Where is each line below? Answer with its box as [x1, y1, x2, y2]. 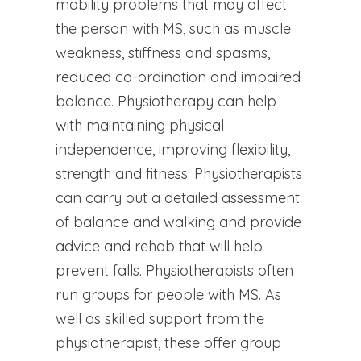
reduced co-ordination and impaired [55, 67, 301, 86]
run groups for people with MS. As [55, 284, 281, 304]
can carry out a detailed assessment [55, 188, 300, 207]
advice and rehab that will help [55, 236, 263, 255]
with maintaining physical [55, 115, 224, 135]
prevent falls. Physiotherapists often [55, 260, 293, 280]
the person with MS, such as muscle [55, 19, 291, 38]
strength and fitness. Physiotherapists [55, 164, 302, 183]
